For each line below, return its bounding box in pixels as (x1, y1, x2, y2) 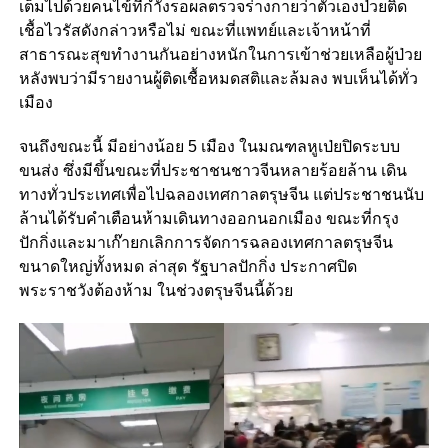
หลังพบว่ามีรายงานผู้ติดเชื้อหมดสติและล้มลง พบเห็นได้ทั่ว (18, 70, 418, 88)
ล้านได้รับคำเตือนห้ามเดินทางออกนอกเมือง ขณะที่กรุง (18, 210, 399, 228)
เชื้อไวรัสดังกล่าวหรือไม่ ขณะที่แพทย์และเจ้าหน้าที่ (18, 22, 371, 40)
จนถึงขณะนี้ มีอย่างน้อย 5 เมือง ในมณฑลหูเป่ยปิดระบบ (18, 138, 400, 156)
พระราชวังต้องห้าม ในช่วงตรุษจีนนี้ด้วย (18, 282, 293, 300)
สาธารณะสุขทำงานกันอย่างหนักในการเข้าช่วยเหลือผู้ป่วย (18, 46, 422, 64)
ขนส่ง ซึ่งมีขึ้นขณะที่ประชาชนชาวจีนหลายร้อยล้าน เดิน (18, 162, 407, 180)
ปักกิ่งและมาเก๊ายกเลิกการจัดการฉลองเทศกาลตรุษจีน (18, 234, 393, 252)
